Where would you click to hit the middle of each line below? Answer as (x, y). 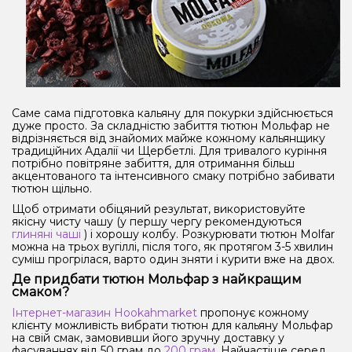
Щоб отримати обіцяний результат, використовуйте (159, 209)
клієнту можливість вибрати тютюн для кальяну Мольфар (172, 325)
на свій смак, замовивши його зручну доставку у (148, 337)
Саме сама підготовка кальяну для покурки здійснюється (172, 113)
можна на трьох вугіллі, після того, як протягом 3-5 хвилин (172, 246)
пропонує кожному (253, 312)
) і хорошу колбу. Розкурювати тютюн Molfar (208, 234)
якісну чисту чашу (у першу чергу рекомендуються (157, 221)
